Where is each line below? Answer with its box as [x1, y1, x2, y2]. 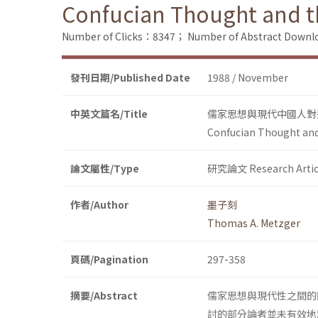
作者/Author [70, 197, 128, 212]
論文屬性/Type [70, 161, 139, 176]
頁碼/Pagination [70, 252, 148, 267]
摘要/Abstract [70, 288, 138, 303]
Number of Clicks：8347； [62, 29, 185, 44]
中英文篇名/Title [70, 106, 148, 121]
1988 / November [207, 70, 288, 85]
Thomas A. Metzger [207, 216, 300, 231]
